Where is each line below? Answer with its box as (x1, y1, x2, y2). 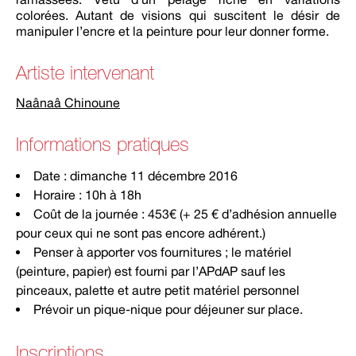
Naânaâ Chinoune (16, 95, 120, 110)
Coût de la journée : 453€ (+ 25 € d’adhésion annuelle (33, 207, 337, 221)
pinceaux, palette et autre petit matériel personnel (16, 283, 300, 297)
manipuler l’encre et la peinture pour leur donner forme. (16, 24, 329, 38)
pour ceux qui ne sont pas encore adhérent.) (16, 226, 265, 240)
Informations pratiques (16, 137, 189, 154)
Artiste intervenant (16, 66, 154, 83)
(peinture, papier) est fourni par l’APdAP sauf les (16, 264, 285, 278)
